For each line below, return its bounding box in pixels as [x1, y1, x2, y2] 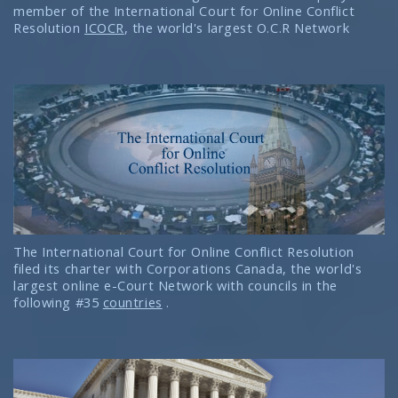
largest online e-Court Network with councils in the [13, 275, 338, 294]
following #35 [13, 292, 103, 311]
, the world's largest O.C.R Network [123, 18, 350, 36]
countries [102, 292, 163, 311]
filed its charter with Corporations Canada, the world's [13, 259, 362, 277]
